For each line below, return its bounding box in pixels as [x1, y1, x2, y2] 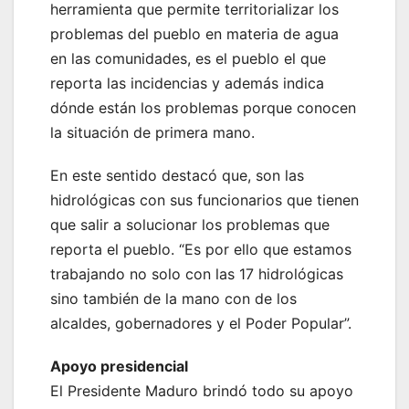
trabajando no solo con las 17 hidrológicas [50, 265, 343, 284]
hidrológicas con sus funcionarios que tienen [50, 191, 359, 210]
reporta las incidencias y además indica [50, 74, 324, 93]
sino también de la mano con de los [50, 289, 297, 309]
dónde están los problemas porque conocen [50, 99, 356, 118]
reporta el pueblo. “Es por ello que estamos [50, 240, 351, 259]
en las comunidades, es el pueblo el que [50, 49, 326, 68]
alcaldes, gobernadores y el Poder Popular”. [50, 314, 351, 333]
